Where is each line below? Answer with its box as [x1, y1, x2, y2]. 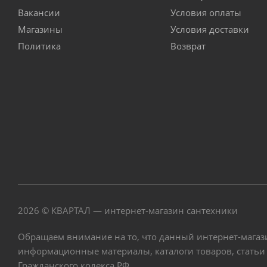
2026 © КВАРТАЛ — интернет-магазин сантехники [18, 204, 238, 216]
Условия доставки [170, 23, 249, 35]
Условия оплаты [170, 7, 241, 18]
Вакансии [18, 7, 60, 18]
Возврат [170, 40, 206, 52]
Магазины [18, 23, 63, 35]
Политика [18, 40, 61, 52]
